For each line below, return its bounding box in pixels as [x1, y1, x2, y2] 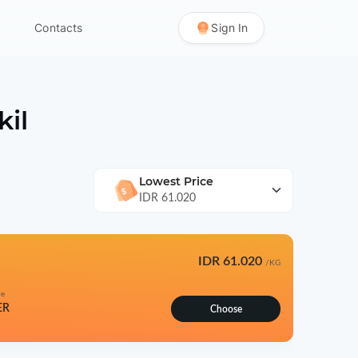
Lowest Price [139, 174, 214, 189]
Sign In [211, 21, 249, 35]
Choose [209, 304, 242, 314]
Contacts [34, 21, 83, 35]
